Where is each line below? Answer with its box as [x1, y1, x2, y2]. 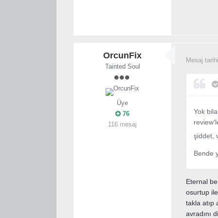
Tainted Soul [105, 62, 140, 70]
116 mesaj [108, 120, 137, 128]
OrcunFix [103, 50, 142, 60]
